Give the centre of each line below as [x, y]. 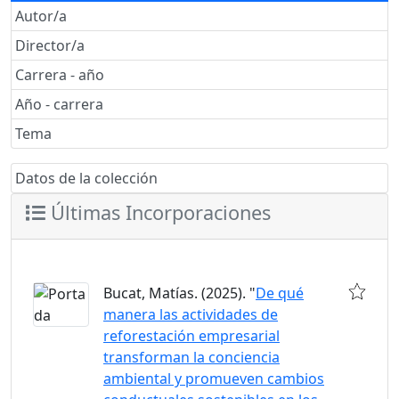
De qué [280, 293]
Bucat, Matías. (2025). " [179, 293]
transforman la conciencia [191, 357]
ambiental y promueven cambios [214, 379]
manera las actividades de [191, 314]
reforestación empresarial [191, 336]
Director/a [50, 45]
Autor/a [41, 16]
